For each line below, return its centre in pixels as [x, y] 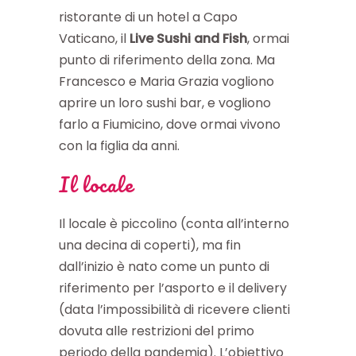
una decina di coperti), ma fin [150, 245]
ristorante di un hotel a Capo [148, 17]
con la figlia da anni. [119, 145]
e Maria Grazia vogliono [201, 81]
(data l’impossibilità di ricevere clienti [174, 309]
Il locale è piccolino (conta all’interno [174, 223]
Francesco [92, 81]
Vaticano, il [94, 38]
